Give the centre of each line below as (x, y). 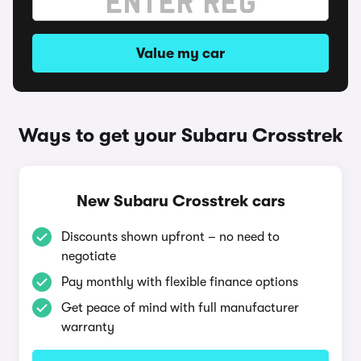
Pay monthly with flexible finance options (180, 282)
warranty (88, 327)
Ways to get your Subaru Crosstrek (180, 135)
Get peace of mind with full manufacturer (180, 308)
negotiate (89, 256)
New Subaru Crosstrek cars (180, 201)
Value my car (180, 53)
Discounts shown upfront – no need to (170, 237)
